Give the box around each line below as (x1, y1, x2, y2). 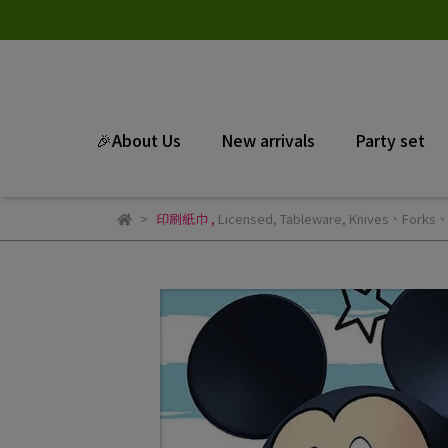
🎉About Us (95, 128, 181, 152)
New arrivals (220, 128, 315, 152)
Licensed (217, 209, 273, 228)
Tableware (279, 209, 342, 228)
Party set (354, 128, 425, 152)
